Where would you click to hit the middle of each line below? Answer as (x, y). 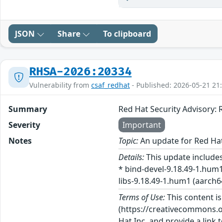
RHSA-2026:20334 (81, 72)
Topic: (129, 140)
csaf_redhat (111, 85)
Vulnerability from (60, 85)
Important (142, 125)
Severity (24, 125)
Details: (132, 157)
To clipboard (127, 33)
